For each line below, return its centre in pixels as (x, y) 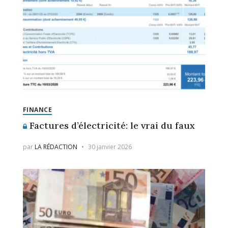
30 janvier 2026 (110, 147)
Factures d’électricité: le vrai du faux (111, 125)
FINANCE (37, 109)
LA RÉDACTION (56, 147)
